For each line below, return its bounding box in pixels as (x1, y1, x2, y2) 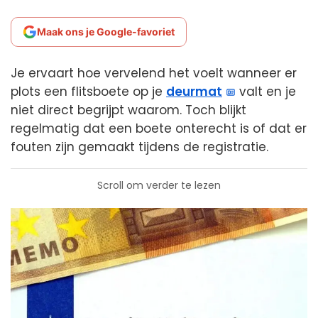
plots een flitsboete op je (11, 83, 166, 100)
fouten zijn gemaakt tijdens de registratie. (11, 138, 268, 155)
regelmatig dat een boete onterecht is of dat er (11, 120, 307, 137)
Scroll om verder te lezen (97, 178, 221, 192)
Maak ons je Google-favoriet (37, 26, 175, 38)
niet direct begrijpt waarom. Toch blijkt (11, 102, 246, 119)
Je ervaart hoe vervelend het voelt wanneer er (11, 65, 297, 82)
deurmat (166, 83, 222, 100)
